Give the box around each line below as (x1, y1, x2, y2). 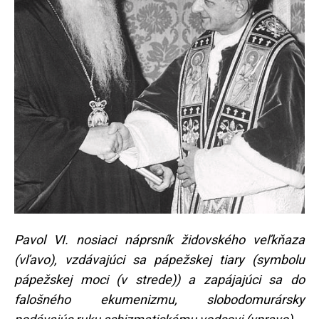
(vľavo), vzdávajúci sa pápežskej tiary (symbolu (14, 251, 305, 267)
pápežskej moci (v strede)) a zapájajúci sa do (14, 271, 305, 287)
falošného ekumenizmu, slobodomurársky (14, 291, 305, 307)
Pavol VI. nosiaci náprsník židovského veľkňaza (14, 231, 305, 247)
